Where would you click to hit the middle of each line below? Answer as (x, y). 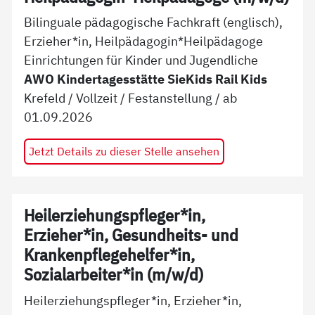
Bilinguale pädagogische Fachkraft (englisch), (154, 22)
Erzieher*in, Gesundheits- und (131, 236)
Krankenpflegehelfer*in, (110, 255)
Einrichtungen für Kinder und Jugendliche (141, 60)
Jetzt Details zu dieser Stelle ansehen (124, 151)
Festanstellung (171, 98)
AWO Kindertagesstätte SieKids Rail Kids (146, 79)
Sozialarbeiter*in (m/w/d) (114, 275)
